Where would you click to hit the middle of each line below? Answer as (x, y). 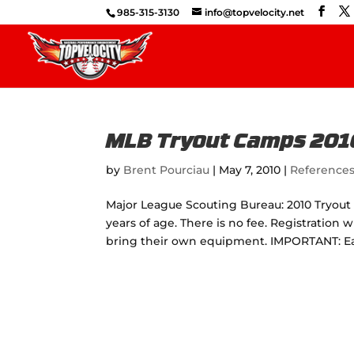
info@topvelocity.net (255, 12)
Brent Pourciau (167, 170)
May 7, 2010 (250, 170)
